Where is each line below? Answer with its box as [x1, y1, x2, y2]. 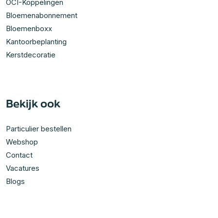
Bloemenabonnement [6, 11, 77, 20]
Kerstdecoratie [6, 50, 55, 59]
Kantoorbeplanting [6, 37, 67, 46]
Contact [6, 150, 33, 160]
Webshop [6, 137, 38, 146]
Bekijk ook [6, 96, 60, 110]
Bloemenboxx [6, 24, 52, 33]
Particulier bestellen [6, 124, 72, 133]
